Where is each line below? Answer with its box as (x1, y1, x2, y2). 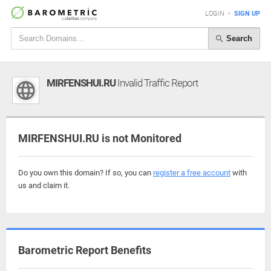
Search (224, 33, 252, 43)
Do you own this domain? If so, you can (18, 168, 153, 177)
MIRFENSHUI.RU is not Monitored (18, 132, 181, 145)
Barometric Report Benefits (18, 244, 151, 256)
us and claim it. (18, 181, 70, 190)
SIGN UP (234, 10, 260, 18)
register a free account (153, 168, 230, 177)
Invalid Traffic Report (116, 77, 198, 89)
